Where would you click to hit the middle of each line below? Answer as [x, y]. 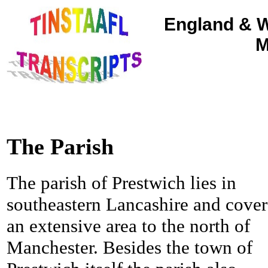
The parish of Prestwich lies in [121, 183]
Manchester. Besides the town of [130, 248]
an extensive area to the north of [128, 226]
